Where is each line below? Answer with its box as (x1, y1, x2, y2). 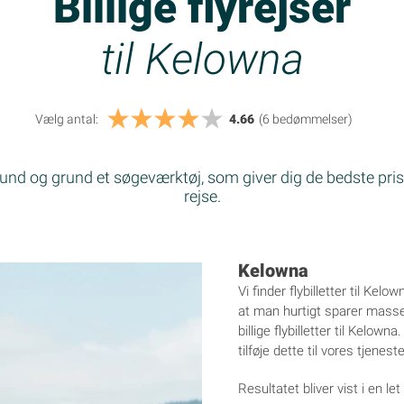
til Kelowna (100, 32, 304, 85)
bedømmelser (270, 111, 348, 126)
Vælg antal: (35, 111, 98, 126)
